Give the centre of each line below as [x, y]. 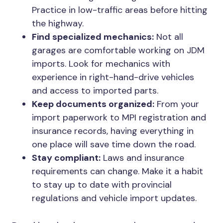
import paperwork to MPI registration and [119, 117]
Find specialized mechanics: [93, 37]
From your [177, 104]
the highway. [58, 23]
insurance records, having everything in [113, 131]
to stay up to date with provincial [102, 184]
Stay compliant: [66, 158]
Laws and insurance [142, 158]
